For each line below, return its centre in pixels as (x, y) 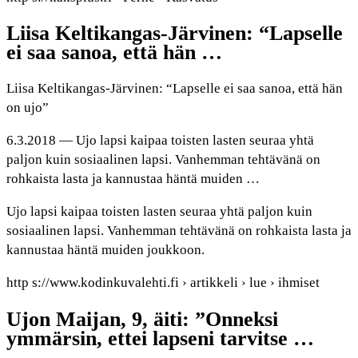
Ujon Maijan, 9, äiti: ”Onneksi (142, 319)
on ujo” (28, 108)
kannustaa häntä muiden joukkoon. (105, 250)
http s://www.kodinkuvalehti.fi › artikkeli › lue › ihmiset (163, 283)
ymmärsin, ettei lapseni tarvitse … (160, 338)
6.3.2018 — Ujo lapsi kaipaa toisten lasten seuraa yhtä (160, 141)
